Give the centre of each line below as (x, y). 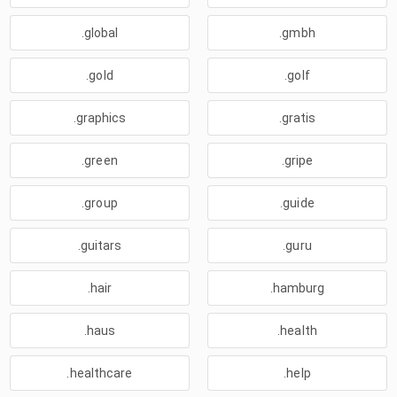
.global (100, 33)
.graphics (100, 118)
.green (100, 160)
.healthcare (100, 373)
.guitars (100, 245)
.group (100, 203)
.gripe (297, 160)
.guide (297, 203)
